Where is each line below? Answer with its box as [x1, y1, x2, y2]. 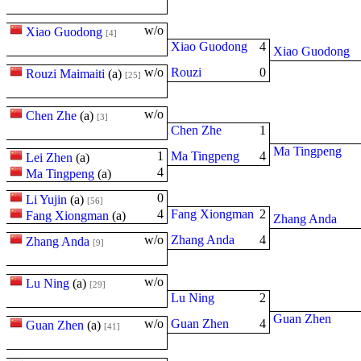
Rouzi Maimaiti [26, 67, 105, 81]
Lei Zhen [26, 151, 73, 164]
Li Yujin [26, 193, 67, 206]
